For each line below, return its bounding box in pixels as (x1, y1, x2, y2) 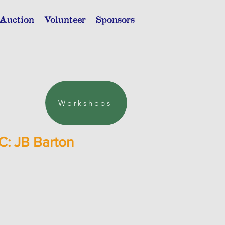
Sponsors (96, 14, 135, 25)
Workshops (58, 98, 112, 108)
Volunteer (44, 14, 86, 25)
